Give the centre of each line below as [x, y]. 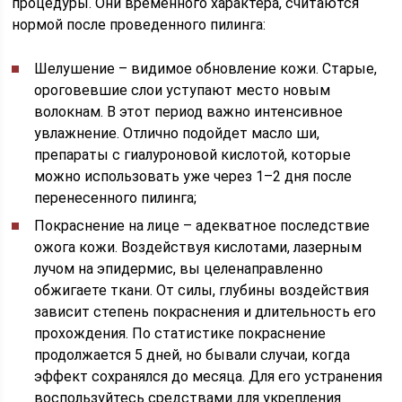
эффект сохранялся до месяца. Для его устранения [209, 376]
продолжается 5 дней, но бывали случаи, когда [192, 355]
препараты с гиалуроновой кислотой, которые [193, 155]
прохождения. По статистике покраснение [180, 333]
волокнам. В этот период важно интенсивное [189, 112]
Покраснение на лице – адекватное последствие [202, 226]
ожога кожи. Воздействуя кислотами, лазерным [198, 247]
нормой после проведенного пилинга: [139, 25]
